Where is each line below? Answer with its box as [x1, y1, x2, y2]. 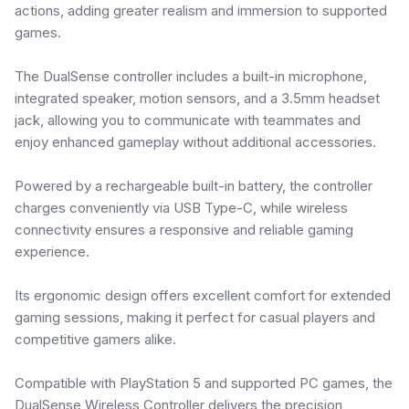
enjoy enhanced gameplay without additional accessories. [15, 133, 376, 151]
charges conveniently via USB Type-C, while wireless [15, 199, 348, 216]
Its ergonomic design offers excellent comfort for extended [15, 287, 391, 304]
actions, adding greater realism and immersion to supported [15, 2, 387, 19]
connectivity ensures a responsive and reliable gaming [15, 221, 353, 238]
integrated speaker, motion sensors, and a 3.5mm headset [15, 89, 380, 107]
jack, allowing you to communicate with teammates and [15, 111, 361, 129]
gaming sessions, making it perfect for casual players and [15, 309, 375, 326]
